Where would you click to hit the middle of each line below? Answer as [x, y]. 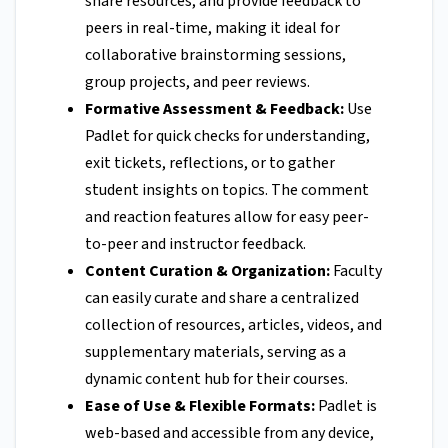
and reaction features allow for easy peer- [227, 217]
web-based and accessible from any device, [229, 433]
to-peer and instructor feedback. [195, 244]
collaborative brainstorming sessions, [215, 55]
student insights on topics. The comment [227, 190]
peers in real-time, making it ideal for [212, 28]
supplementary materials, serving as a [215, 352]
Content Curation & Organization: [207, 271]
